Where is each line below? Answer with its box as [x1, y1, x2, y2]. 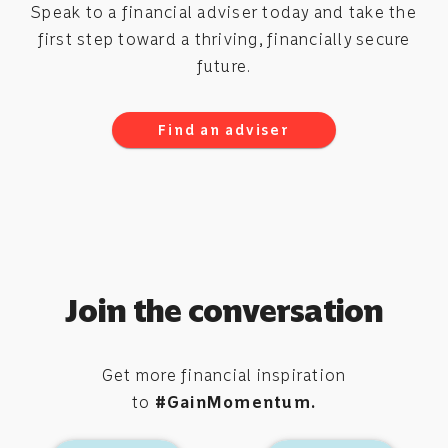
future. [196, 57, 252, 76]
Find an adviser [158, 121, 290, 139]
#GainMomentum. [154, 393, 317, 412]
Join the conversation [64, 292, 384, 330]
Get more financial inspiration [101, 366, 347, 385]
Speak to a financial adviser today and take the [31, 3, 417, 22]
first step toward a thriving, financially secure [37, 30, 411, 49]
